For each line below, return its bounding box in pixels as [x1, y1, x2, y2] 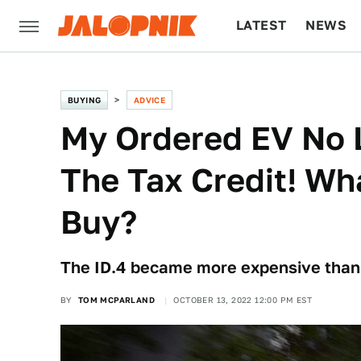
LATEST [236, 18, 287, 33]
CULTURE [236, 69, 298, 85]
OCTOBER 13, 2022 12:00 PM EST [173, 295, 313, 305]
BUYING [68, 95, 102, 105]
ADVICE [133, 95, 166, 105]
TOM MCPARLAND [77, 295, 156, 305]
